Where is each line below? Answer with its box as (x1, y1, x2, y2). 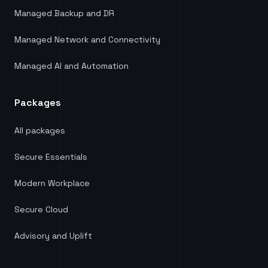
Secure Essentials (14, 151, 87, 162)
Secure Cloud (14, 204, 68, 215)
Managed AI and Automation (14, 60, 129, 71)
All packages (14, 125, 65, 136)
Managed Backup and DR (14, 8, 114, 19)
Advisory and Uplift (14, 230, 92, 241)
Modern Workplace (14, 178, 90, 188)
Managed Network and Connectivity (14, 34, 160, 45)
